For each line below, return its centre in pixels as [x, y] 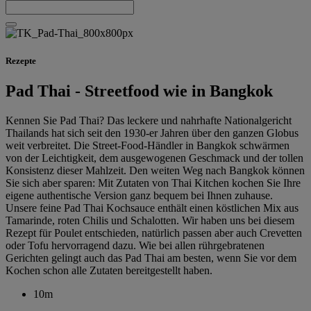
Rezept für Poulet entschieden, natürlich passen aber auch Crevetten [154, 233]
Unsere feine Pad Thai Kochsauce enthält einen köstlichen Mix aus [152, 208]
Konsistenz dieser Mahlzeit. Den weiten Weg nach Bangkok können [155, 170]
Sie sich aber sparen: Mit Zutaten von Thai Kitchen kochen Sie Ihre [153, 183]
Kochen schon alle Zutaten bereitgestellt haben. [109, 270]
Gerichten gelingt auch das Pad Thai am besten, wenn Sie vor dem [151, 258]
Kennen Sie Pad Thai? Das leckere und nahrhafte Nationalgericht [149, 120]
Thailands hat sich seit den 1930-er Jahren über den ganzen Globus [152, 133]
